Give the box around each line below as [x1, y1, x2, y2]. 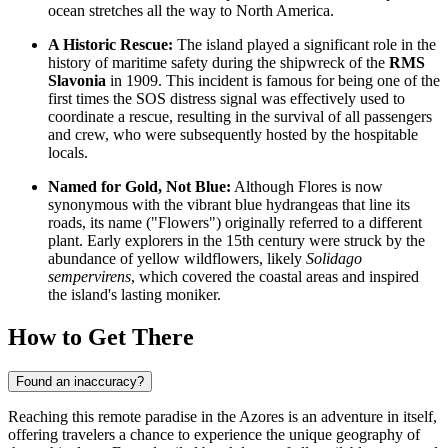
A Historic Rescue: [48, 36, 173, 54]
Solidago [306, 250, 362, 268]
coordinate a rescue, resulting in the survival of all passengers [48, 108, 432, 126]
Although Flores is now [231, 178, 383, 196]
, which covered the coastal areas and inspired [131, 268, 419, 286]
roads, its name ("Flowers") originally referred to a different [48, 214, 422, 232]
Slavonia [48, 72, 106, 90]
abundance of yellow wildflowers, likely [48, 250, 306, 268]
